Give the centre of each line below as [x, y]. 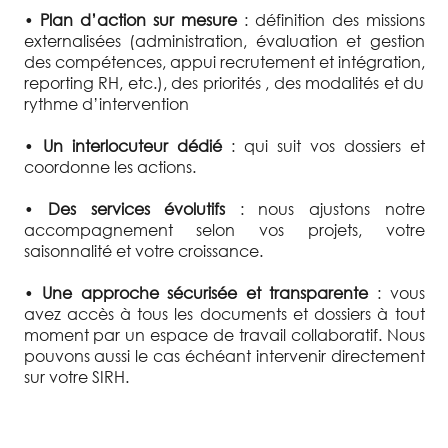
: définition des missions [331, 20]
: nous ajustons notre [325, 209]
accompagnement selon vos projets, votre [224, 230]
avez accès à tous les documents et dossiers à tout [224, 314]
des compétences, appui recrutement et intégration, [224, 62]
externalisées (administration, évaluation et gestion [224, 41]
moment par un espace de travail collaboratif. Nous [224, 335]
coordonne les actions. [109, 167]
